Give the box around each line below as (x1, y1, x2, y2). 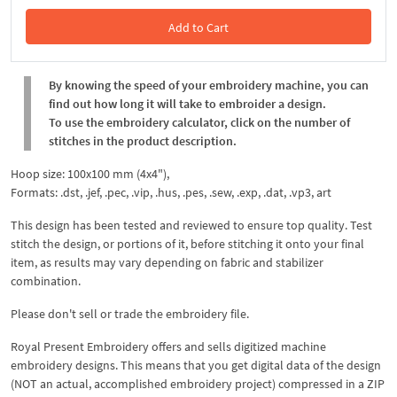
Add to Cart (168, 19, 229, 35)
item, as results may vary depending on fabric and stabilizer (11, 253, 323, 270)
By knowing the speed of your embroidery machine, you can (49, 76, 369, 93)
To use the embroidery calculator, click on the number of (49, 113, 350, 130)
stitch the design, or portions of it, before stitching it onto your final (11, 235, 364, 252)
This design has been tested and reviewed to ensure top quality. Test (11, 216, 372, 233)
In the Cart (170, 54, 227, 71)
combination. (11, 272, 81, 289)
